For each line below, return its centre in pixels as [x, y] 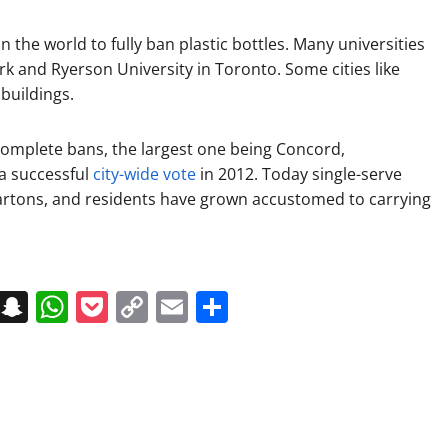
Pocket [157, 306]
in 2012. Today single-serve [299, 173]
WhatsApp [145, 306]
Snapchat [98, 306]
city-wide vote [144, 173]
